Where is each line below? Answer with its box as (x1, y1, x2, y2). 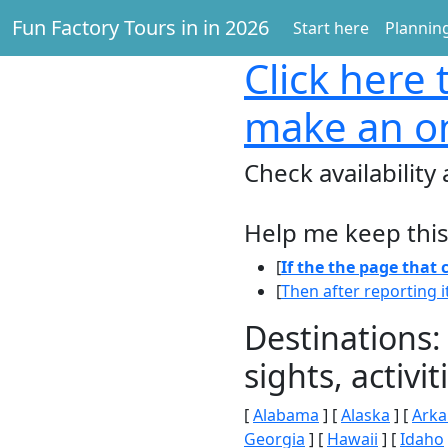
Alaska (341, 404, 390, 426)
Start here (293, 17, 369, 39)
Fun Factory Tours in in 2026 (12, 14, 269, 41)
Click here (244, 51, 426, 106)
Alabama (253, 404, 319, 426)
